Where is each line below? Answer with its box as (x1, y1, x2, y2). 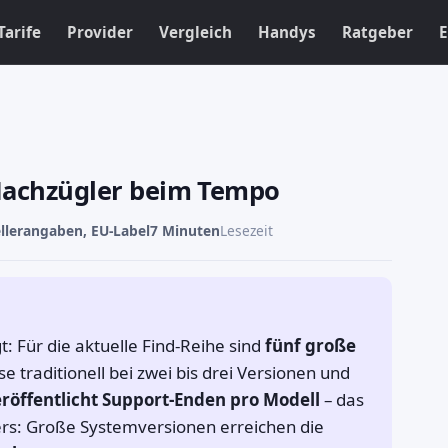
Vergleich (159, 21, 232, 42)
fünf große (265, 334, 356, 357)
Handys (258, 21, 316, 42)
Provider (67, 21, 133, 42)
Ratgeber (342, 21, 413, 42)
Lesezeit (220, 221, 273, 240)
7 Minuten (150, 221, 220, 240)
